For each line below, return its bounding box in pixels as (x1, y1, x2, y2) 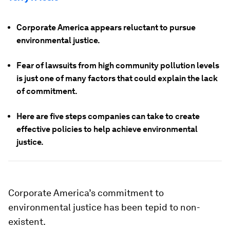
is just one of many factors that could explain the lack (16, 73, 218, 83)
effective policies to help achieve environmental (16, 124, 198, 134)
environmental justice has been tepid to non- (8, 202, 200, 213)
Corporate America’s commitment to (8, 187, 164, 198)
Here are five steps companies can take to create (16, 111, 200, 121)
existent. (8, 216, 46, 227)
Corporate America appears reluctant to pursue (16, 23, 196, 32)
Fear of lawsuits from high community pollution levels (16, 61, 219, 70)
